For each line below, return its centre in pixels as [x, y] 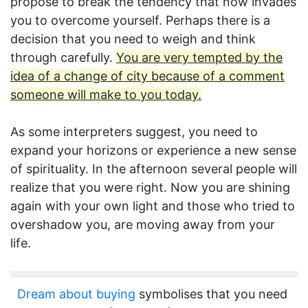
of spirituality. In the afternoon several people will [154, 169]
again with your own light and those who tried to [153, 206]
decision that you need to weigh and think [133, 39]
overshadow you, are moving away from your [143, 225]
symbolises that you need [211, 294]
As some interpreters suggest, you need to [134, 132]
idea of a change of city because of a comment [147, 76]
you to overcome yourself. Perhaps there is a [140, 21]
